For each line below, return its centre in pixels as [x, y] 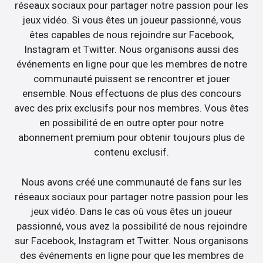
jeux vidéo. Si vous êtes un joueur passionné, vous [131, 20]
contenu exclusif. [131, 152]
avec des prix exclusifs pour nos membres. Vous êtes [131, 108]
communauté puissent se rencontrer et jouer [131, 79]
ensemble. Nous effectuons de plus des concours [131, 94]
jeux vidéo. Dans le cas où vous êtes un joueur [131, 211]
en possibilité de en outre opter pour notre [131, 123]
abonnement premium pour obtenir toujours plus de [131, 138]
